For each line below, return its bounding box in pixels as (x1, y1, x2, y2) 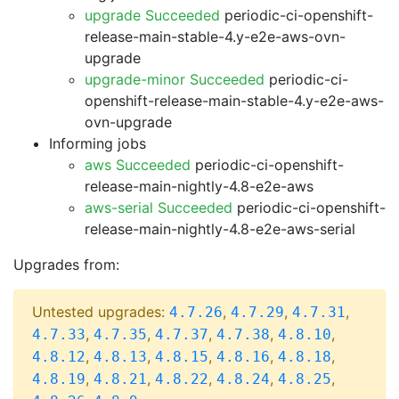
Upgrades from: (13, 256, 119, 273)
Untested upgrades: (32, 303, 169, 321)
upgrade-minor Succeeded (85, 70, 265, 88)
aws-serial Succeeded (85, 199, 232, 216)
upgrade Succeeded (85, 6, 220, 24)
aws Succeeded (85, 156, 191, 174)
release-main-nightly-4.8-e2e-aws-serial (85, 220, 355, 238)
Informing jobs (49, 134, 146, 152)
